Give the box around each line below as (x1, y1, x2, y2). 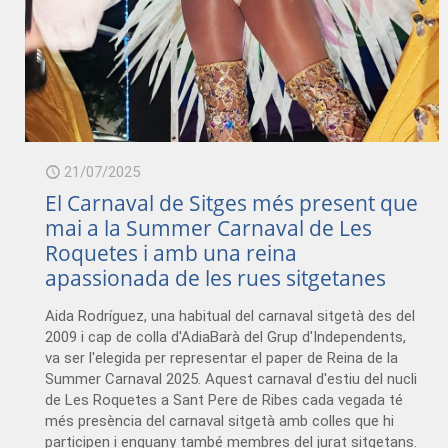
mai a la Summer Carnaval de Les (45, 213, 373, 242)
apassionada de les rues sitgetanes (45, 263, 387, 292)
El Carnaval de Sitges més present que (45, 188, 419, 217)
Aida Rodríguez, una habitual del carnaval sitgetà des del (45, 306, 416, 325)
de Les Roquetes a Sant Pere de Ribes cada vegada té (45, 390, 404, 409)
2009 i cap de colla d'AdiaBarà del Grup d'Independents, (45, 327, 407, 346)
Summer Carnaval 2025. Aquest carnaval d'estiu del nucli (45, 369, 418, 388)
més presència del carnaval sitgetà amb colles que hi (45, 411, 395, 430)
